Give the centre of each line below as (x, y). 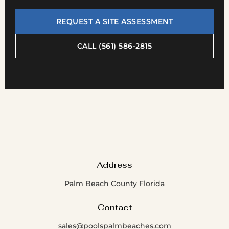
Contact (114, 207)
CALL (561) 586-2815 (114, 46)
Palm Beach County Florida (114, 184)
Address (114, 165)
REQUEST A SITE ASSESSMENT (114, 21)
